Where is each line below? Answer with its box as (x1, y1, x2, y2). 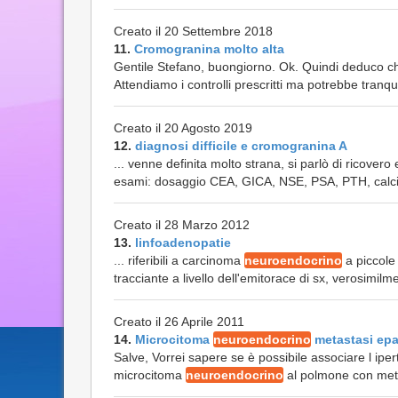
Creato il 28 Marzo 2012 (114, 218, 250, 232)
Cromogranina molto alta (134, 42, 284, 56)
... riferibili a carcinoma (114, 253, 244, 267)
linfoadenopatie (135, 235, 231, 250)
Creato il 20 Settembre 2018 (114, 24, 273, 38)
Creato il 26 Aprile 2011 (114, 314, 244, 329)
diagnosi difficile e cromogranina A (135, 139, 347, 153)
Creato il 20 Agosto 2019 (114, 121, 252, 135)
